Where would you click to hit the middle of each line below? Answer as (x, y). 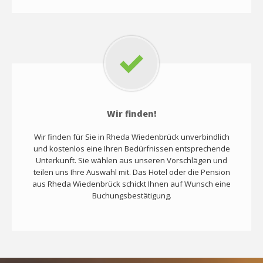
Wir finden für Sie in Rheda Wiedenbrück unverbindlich (131, 136)
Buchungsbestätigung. (131, 195)
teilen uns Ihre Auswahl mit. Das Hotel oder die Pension (131, 172)
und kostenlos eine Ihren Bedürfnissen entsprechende (131, 148)
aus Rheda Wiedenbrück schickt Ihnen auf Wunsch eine (131, 183)
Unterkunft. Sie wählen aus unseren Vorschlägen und (131, 160)
